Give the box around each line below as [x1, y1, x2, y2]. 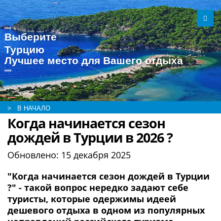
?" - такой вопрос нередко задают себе [7, 182, 188, 193]
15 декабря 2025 [61, 149, 131, 161]
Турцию [4, 44, 44, 55]
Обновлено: [7, 149, 61, 161]
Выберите [4, 31, 57, 42]
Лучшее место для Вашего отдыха [4, 55, 183, 66]
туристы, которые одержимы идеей [7, 193, 176, 205]
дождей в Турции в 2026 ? [7, 128, 173, 147]
